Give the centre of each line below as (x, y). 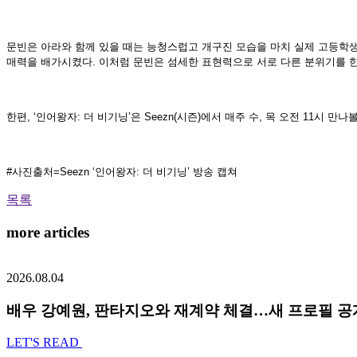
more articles (48, 233)
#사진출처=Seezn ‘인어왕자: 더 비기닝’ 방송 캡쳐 (122, 172)
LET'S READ (44, 343)
